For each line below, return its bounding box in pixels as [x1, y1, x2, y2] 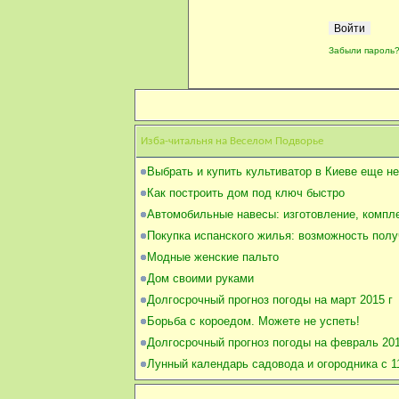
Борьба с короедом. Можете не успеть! [147, 313, 360, 328]
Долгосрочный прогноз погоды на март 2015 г [147, 292, 393, 306]
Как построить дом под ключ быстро [147, 185, 345, 199]
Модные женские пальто [147, 249, 279, 264]
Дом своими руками [147, 271, 254, 285]
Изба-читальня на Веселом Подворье [141, 134, 323, 147]
